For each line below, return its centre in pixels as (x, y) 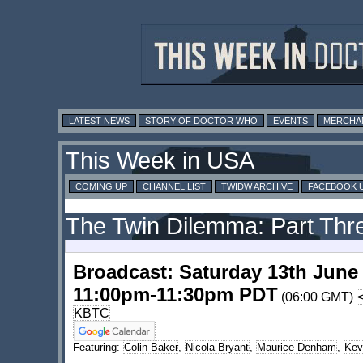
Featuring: (98, 348)
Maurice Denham (297, 348)
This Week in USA (160, 161)
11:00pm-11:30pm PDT (175, 295)
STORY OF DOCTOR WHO (201, 121)
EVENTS (290, 121)
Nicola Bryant (217, 348)
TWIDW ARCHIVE (257, 187)
